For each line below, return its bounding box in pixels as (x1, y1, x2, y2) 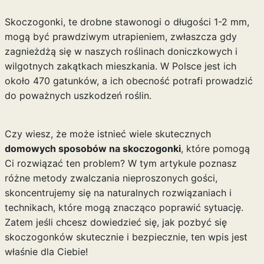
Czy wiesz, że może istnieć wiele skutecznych (4, 128, 211, 140)
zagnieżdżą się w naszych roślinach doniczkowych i (4, 45, 237, 57)
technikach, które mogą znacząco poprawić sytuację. (4, 202, 243, 213)
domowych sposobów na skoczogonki (4, 143, 181, 154)
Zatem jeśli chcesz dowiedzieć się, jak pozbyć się (4, 216, 227, 228)
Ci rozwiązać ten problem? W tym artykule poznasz (4, 157, 237, 169)
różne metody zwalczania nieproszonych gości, (4, 172, 217, 184)
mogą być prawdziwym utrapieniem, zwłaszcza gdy (4, 31, 237, 42)
